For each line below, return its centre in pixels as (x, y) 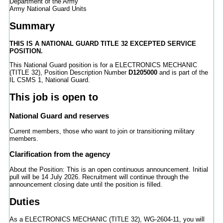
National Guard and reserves (59, 115)
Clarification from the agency (59, 154)
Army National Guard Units (48, 8)
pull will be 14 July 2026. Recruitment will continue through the (99, 177)
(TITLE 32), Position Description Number (69, 73)
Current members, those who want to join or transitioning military (102, 131)
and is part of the (182, 73)
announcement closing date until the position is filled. (86, 185)
